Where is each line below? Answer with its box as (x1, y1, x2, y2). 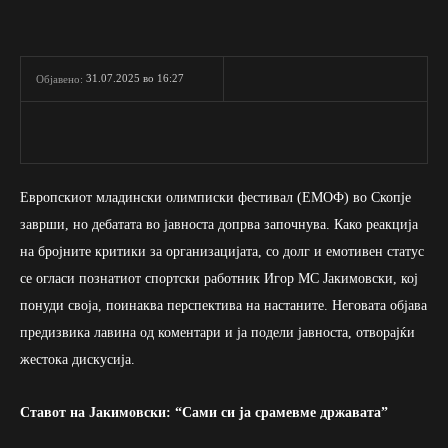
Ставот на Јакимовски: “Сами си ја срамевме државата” (20, 404, 388, 420)
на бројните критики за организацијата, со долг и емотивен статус (20, 243, 424, 259)
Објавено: (36, 72, 83, 85)
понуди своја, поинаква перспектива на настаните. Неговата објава (20, 297, 427, 313)
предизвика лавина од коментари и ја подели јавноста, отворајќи (20, 324, 415, 340)
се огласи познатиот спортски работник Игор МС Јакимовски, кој (20, 270, 418, 286)
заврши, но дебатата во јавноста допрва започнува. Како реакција (20, 216, 418, 232)
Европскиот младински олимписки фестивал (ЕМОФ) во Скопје (20, 189, 411, 205)
